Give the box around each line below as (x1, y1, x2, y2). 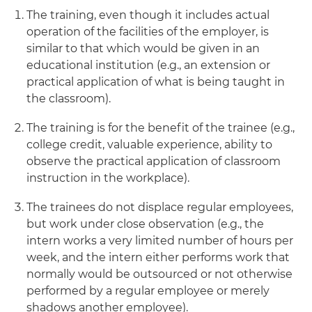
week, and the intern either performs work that (26, 251, 290, 264)
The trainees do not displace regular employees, (26, 201, 293, 214)
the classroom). (26, 92, 111, 105)
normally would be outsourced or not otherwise (26, 267, 292, 281)
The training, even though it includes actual (26, 8, 270, 22)
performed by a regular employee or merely (26, 284, 270, 297)
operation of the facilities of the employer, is (26, 25, 269, 38)
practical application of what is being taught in (26, 75, 285, 88)
